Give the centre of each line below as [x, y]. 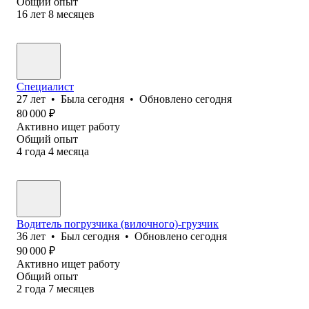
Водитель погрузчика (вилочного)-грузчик [118, 223]
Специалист [45, 86]
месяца [73, 151]
